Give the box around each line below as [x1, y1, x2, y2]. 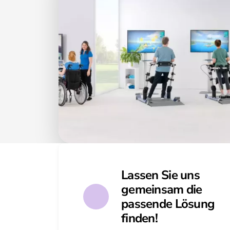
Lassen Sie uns [121, 167, 200, 183]
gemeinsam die [121, 181, 202, 198]
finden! [121, 210, 158, 226]
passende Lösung [121, 196, 215, 212]
